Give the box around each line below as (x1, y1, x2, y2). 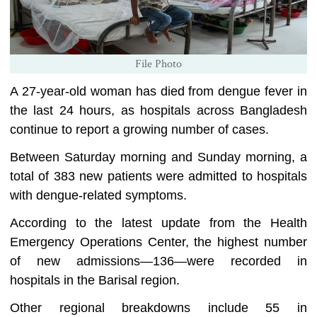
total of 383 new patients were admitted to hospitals (10, 169, 307, 184)
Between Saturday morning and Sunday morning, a (10, 150, 307, 165)
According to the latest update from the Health (10, 216, 307, 231)
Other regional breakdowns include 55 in (10, 301, 307, 316)
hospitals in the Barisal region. (10, 273, 180, 288)
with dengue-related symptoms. (10, 188, 187, 203)
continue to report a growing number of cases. (10, 122, 269, 137)
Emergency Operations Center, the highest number (10, 235, 307, 250)
